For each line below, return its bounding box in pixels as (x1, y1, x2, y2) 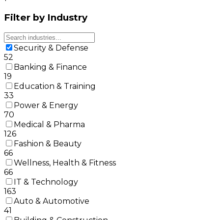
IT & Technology (14, 177, 78, 187)
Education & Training (14, 82, 96, 91)
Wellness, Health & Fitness (14, 158, 116, 168)
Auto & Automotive (14, 196, 89, 206)
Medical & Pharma (14, 120, 85, 130)
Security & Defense (14, 43, 88, 53)
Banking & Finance (14, 62, 87, 72)
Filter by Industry (4, 12, 87, 24)
